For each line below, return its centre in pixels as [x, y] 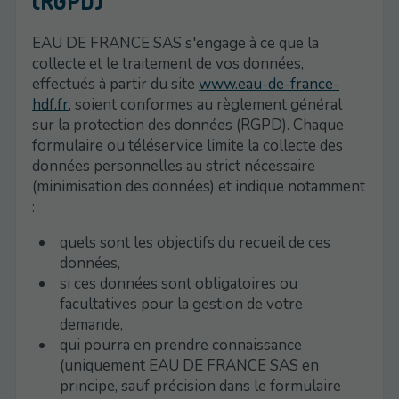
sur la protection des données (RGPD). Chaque [188, 125]
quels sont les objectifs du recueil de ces [195, 242]
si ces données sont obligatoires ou [179, 283]
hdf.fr [51, 104]
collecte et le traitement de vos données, [168, 63]
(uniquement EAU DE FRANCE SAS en [190, 365]
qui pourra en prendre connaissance [181, 345]
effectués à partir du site [116, 84]
